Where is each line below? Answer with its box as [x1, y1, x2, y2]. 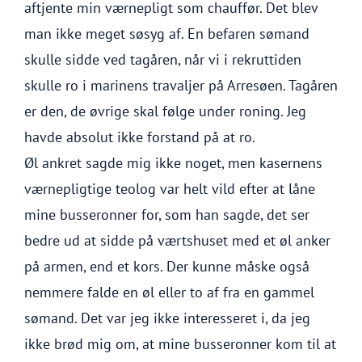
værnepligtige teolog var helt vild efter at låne [24, 179, 315, 198]
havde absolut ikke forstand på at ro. [24, 128, 255, 146]
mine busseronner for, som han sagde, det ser [24, 205, 309, 224]
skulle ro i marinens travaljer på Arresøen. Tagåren [24, 76, 338, 95]
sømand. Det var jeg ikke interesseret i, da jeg [24, 309, 310, 327]
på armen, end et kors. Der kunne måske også [24, 257, 309, 276]
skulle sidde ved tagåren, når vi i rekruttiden [24, 50, 301, 69]
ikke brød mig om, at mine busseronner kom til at [24, 335, 336, 353]
